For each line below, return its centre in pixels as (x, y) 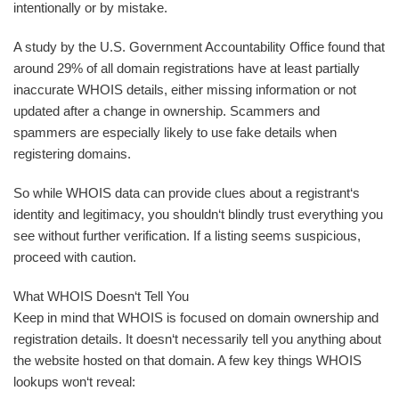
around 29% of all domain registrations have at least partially (187, 68)
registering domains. (72, 154)
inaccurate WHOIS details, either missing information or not (185, 90)
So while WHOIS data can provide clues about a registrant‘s (187, 193)
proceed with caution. (75, 257)
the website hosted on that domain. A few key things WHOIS (187, 360)
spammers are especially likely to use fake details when (175, 132)
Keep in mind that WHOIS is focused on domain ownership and (196, 318)
